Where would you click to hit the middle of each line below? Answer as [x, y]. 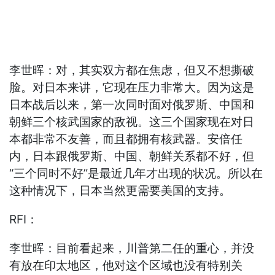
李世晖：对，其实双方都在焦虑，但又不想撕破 [132, 71]
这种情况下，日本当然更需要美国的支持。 [120, 191]
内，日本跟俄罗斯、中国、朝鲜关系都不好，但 [132, 157]
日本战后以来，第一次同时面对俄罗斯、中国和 [132, 105]
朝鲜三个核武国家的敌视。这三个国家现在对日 [132, 122]
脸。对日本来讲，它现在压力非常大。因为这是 [132, 88]
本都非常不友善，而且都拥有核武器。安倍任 [126, 139]
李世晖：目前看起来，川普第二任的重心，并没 [132, 249]
